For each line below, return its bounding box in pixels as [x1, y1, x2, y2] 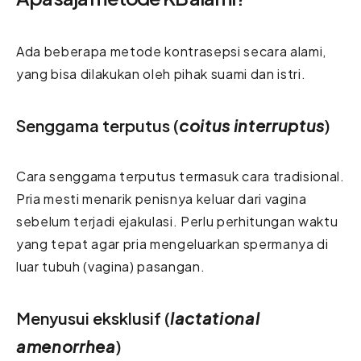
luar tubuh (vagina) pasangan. [16, 257, 205, 275]
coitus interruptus [179, 114, 325, 135]
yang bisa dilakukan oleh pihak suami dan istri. [16, 64, 306, 82]
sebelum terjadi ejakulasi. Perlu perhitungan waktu [16, 212, 338, 230]
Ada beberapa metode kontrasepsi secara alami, [16, 42, 326, 60]
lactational [170, 307, 260, 328]
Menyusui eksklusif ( [16, 307, 170, 328]
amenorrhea [16, 335, 116, 356]
